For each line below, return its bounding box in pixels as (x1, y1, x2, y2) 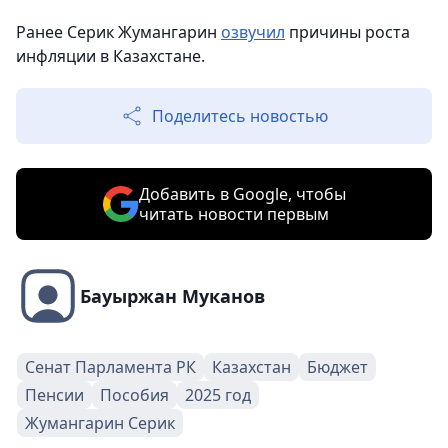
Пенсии (25, 384, 84, 406)
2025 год (185, 384, 251, 406)
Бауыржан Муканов (80, 284, 265, 308)
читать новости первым (138, 203, 329, 225)
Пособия (100, 384, 169, 406)
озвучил (221, 21, 285, 43)
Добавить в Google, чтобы (138, 183, 346, 205)
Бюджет (307, 356, 368, 378)
